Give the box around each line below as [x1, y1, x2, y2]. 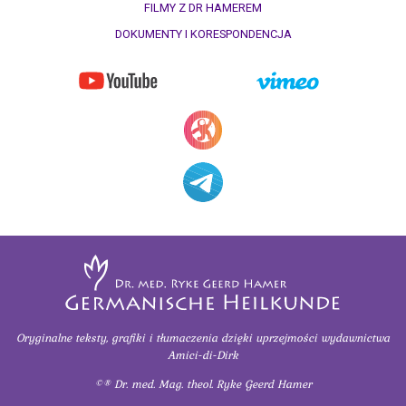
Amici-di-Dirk [168, 345, 238, 363]
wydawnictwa [321, 328, 390, 346]
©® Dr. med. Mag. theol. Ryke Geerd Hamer [94, 374, 312, 392]
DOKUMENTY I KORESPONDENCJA [114, 26, 292, 41]
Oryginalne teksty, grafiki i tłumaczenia [16, 328, 221, 346]
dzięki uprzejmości [221, 328, 321, 346]
